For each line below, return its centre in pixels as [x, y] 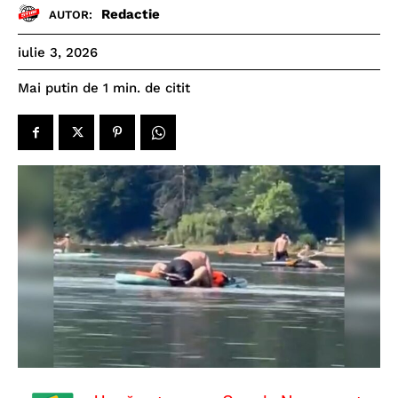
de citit [167, 88]
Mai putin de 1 [63, 88]
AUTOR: [71, 14]
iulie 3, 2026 [58, 53]
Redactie [131, 14]
